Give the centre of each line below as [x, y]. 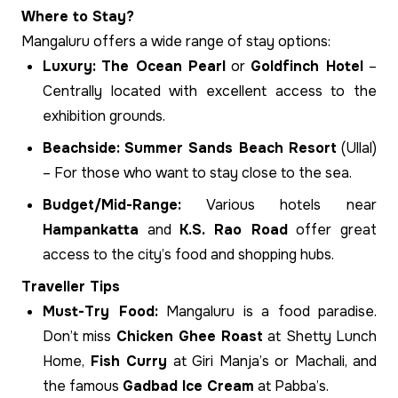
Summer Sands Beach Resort [231, 148]
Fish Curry [128, 362]
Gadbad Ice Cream [188, 386]
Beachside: [81, 148]
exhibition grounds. [104, 116]
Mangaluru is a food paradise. [267, 312]
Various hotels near [279, 205]
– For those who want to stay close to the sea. [197, 173]
